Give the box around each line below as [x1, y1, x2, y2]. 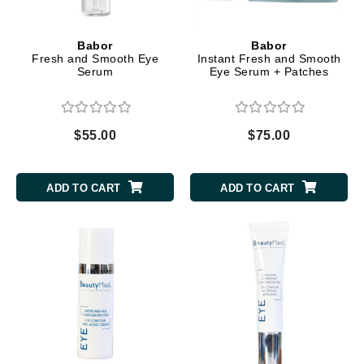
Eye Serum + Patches [209, 64, 329, 78]
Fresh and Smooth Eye [32, 51, 158, 65]
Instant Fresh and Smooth [197, 51, 341, 65]
